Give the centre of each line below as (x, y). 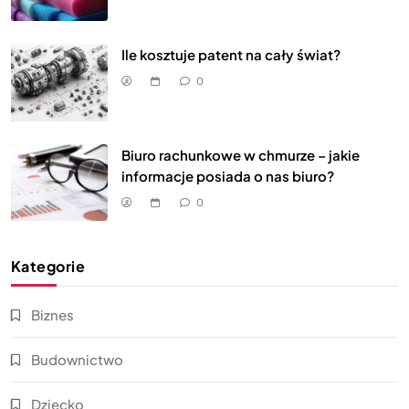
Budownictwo (77, 360)
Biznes (52, 315)
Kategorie (48, 267)
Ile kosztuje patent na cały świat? (231, 54)
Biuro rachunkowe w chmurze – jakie (241, 154)
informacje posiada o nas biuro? (228, 175)
